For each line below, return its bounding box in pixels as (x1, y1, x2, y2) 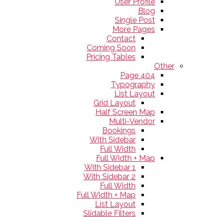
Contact (107, 34, 136, 43)
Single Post (115, 15, 155, 25)
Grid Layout (93, 98, 136, 108)
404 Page (140, 71, 155, 80)
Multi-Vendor (109, 117, 155, 126)
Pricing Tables (86, 52, 136, 62)
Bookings (102, 126, 136, 135)
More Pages (112, 25, 155, 34)
